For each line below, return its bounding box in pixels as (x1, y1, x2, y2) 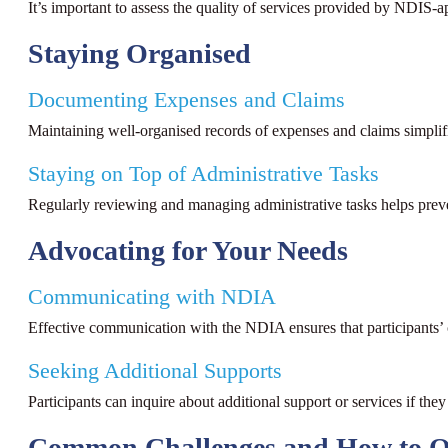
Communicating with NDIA (28, 285, 276, 310)
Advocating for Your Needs (28, 235, 348, 267)
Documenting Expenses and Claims (28, 88, 345, 113)
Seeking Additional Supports (28, 358, 282, 383)
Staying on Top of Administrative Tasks (28, 161, 379, 186)
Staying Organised (28, 38, 251, 70)
